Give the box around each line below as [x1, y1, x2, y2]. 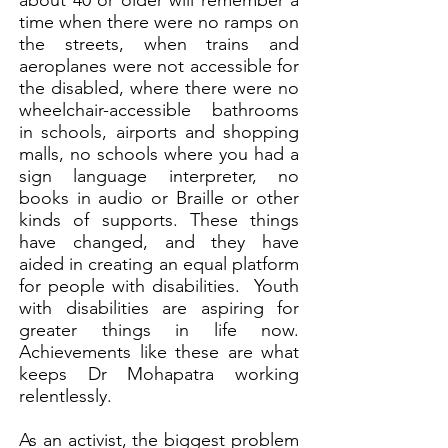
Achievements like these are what [19, 341, 299, 363]
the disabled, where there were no [19, 77, 299, 99]
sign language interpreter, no [19, 165, 299, 187]
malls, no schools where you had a [19, 143, 299, 165]
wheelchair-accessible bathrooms [19, 99, 299, 121]
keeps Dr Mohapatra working [19, 363, 299, 385]
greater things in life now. [19, 319, 299, 341]
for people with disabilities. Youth [19, 275, 299, 297]
